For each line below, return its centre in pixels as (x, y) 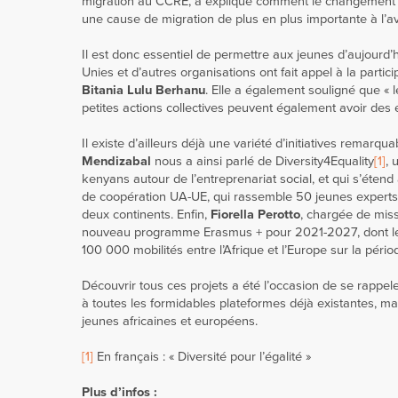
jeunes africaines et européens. (170, 321)
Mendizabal (116, 161)
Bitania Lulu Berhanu (143, 90)
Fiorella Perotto (255, 215)
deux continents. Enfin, (146, 215)
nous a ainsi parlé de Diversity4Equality (263, 161)
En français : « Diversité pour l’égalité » (202, 357)
